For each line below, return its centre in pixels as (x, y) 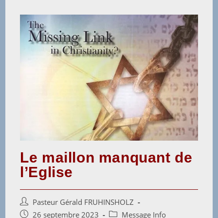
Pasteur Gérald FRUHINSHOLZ (83, 202)
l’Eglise (47, 172)
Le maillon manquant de (106, 158)
